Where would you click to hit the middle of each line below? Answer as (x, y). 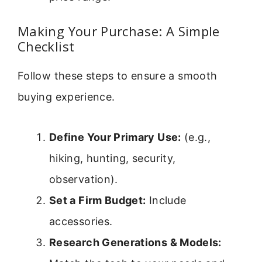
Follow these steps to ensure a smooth (118, 76)
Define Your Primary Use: (115, 137)
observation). (84, 179)
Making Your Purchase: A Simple (119, 31)
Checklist (46, 46)
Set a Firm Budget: (98, 200)
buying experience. (66, 97)
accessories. (81, 221)
